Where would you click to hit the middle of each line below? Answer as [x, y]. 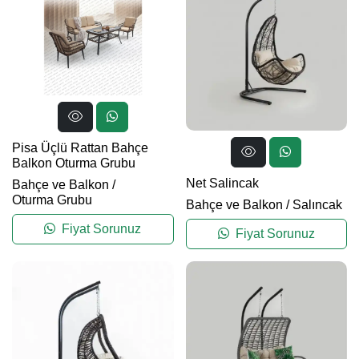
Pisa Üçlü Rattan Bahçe [80, 147]
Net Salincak [222, 184]
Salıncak [317, 205]
